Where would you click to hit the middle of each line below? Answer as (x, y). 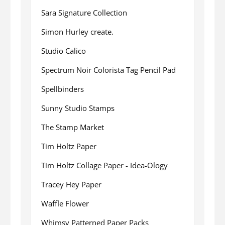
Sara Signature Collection (84, 12)
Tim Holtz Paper (69, 146)
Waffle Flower (65, 203)
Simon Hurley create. (77, 31)
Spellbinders (63, 89)
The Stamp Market (73, 127)
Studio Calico (64, 50)
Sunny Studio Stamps (78, 108)
